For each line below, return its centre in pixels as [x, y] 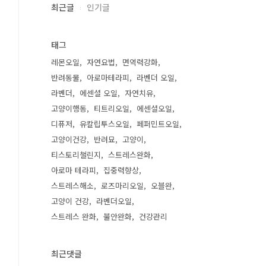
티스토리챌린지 [76, 155]
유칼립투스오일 [104, 124]
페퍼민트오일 [158, 124]
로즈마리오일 [122, 186]
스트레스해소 [72, 186]
